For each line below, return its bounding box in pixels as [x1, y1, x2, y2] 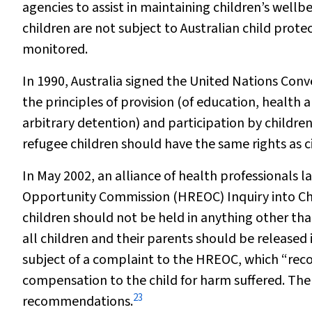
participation [168, 114, 244, 133]
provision [120, 93, 174, 112]
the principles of [22, 93, 120, 112]
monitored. [22, 40, 88, 59]
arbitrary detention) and [22, 114, 168, 133]
